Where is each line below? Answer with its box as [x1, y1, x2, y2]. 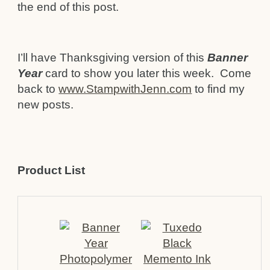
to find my [192, 82, 245, 95]
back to [17, 82, 59, 95]
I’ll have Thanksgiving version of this [17, 51, 208, 64]
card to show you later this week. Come [42, 66, 252, 80]
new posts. [17, 98, 74, 111]
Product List [17, 164, 86, 177]
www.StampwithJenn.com [58, 82, 192, 95]
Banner [207, 51, 248, 64]
